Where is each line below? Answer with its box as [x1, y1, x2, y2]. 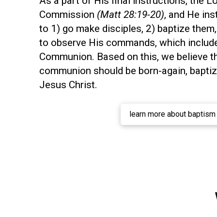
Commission [39, 8, 97, 20]
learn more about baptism [129, 109, 216, 119]
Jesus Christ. [39, 78, 97, 91]
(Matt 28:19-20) [96, 8, 164, 20]
